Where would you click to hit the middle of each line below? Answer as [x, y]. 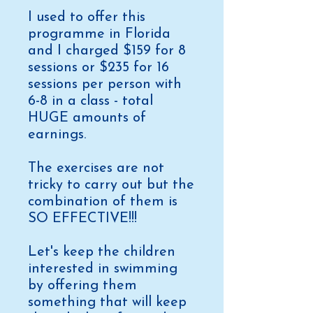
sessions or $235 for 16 [99, 68]
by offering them [82, 286]
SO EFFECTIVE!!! [82, 219]
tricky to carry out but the [111, 185]
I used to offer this [87, 17]
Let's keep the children [102, 252]
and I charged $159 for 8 [107, 51]
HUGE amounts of [87, 118]
